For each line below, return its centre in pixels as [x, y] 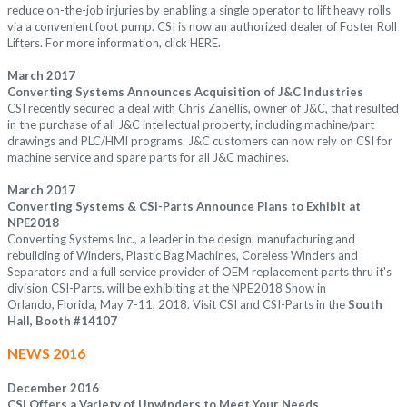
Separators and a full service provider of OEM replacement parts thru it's [199, 272]
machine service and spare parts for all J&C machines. [148, 158]
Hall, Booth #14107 [62, 321]
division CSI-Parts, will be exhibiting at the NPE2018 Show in [167, 288]
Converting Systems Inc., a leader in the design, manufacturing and [181, 239]
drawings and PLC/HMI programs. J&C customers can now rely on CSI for [200, 141]
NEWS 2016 [46, 353]
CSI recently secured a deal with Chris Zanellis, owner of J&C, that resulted [203, 109]
